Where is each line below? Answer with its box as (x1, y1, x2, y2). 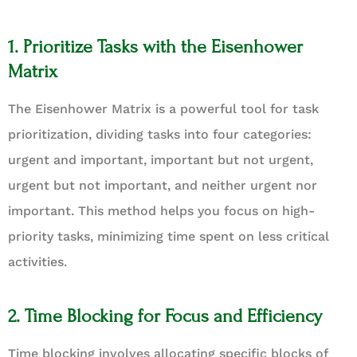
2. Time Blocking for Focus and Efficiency (8, 304, 322, 327)
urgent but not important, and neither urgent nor (8, 177, 317, 193)
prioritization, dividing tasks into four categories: (8, 126, 312, 142)
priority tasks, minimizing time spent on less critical (8, 228, 329, 244)
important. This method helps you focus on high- (8, 202, 315, 218)
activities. (8, 253, 67, 269)
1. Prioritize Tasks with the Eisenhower (8, 35, 303, 57)
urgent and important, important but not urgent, (8, 151, 313, 167)
